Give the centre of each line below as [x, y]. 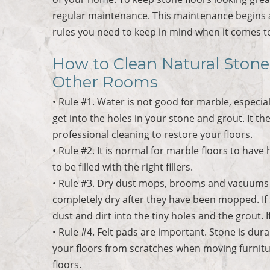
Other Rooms [105, 82]
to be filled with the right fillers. [123, 167]
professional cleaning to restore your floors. [153, 134]
